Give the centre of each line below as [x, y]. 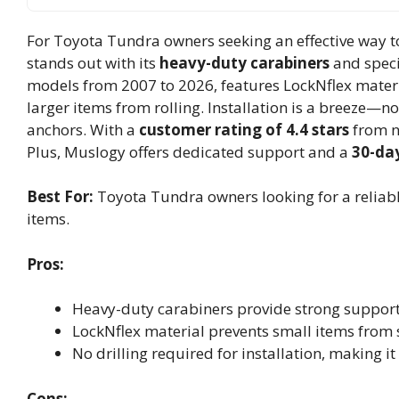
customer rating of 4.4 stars [244, 129]
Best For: [60, 197]
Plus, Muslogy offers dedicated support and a [189, 151]
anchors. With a [83, 129]
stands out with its [93, 62]
